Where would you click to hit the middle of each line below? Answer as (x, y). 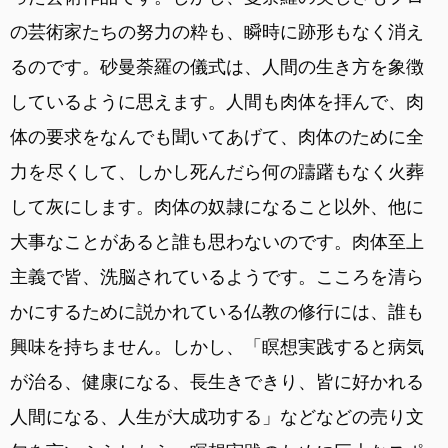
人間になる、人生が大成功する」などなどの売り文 (217, 416)
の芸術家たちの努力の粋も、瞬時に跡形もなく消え (217, 31)
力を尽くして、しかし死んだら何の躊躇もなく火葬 (217, 171)
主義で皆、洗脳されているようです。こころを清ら (217, 276)
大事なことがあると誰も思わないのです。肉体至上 (217, 241)
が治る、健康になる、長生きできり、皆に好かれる (217, 381)
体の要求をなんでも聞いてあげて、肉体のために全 (217, 136)
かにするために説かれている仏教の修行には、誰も (217, 311)
